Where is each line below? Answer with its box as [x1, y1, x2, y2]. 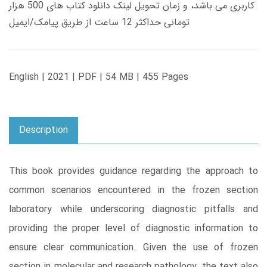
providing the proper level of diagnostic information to [9, 221, 258, 236]
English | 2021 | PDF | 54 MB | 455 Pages [9, 69, 188, 85]
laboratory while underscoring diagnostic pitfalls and [9, 201, 258, 217]
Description [19, 122, 68, 138]
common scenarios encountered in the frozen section [9, 182, 258, 198]
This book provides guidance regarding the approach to [9, 163, 258, 179]
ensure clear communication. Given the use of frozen [9, 240, 258, 255]
